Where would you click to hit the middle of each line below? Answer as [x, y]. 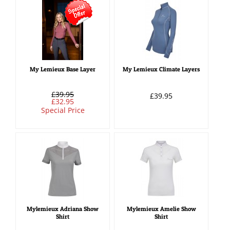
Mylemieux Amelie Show [161, 209]
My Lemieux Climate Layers [161, 69]
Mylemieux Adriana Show [63, 209]
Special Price [63, 110]
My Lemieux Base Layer [63, 69]
